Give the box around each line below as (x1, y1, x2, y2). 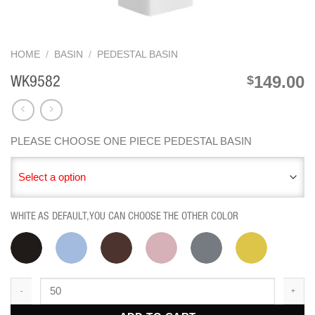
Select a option (18, 171, 86, 183)
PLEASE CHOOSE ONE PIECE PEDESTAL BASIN (11, 134, 252, 147)
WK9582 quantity (10, 279, 86, 288)
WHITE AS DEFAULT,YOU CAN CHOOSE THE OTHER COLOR (11, 211, 238, 221)
